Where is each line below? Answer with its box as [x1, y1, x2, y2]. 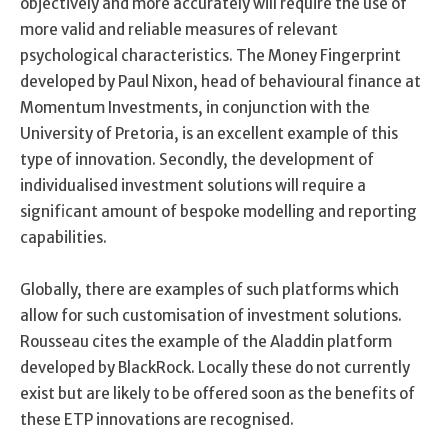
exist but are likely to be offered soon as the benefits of [20, 383, 415, 403]
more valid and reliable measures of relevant [20, 19, 338, 39]
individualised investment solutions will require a [20, 175, 366, 195]
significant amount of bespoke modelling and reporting [20, 201, 417, 221]
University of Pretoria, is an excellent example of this [20, 123, 398, 143]
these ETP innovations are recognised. [20, 409, 294, 429]
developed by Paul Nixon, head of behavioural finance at [20, 71, 421, 91]
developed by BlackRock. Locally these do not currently [20, 357, 410, 377]
